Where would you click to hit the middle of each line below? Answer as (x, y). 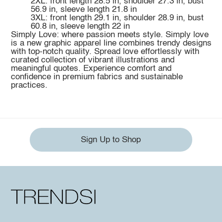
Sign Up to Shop (111, 140)
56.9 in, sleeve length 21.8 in (83, 9)
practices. (29, 85)
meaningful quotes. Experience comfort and (91, 68)
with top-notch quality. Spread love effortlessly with (105, 52)
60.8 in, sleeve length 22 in (80, 26)
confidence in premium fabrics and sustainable (97, 77)
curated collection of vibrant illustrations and (92, 60)
